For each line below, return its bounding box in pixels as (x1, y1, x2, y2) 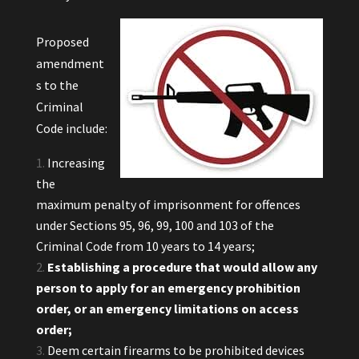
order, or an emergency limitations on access (35, 301, 299, 317)
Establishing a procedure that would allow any (46, 259, 317, 275)
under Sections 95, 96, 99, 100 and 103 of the (35, 217, 274, 233)
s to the (35, 77, 79, 93)
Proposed (35, 34, 89, 50)
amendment (35, 55, 104, 71)
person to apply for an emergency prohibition (35, 280, 301, 296)
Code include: (35, 120, 107, 136)
